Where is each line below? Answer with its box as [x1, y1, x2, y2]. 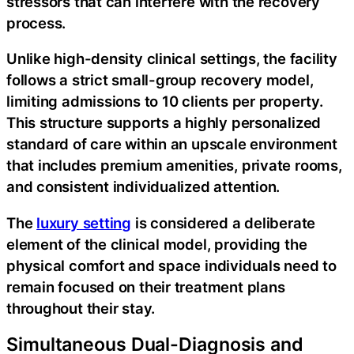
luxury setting [36, 213, 132, 232]
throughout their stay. [6, 299, 156, 317]
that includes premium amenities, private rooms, [6, 156, 342, 174]
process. [6, 13, 66, 32]
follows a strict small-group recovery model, [6, 71, 314, 88]
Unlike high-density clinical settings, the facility [6, 50, 337, 67]
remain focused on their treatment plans [6, 277, 285, 296]
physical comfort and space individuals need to [6, 256, 337, 274]
